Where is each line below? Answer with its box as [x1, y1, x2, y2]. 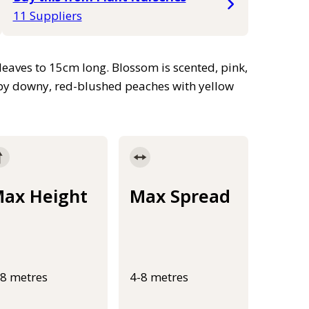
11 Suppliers [12, 8, 82, 24]
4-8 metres [130, 268, 188, 285]
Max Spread [130, 184, 230, 208]
